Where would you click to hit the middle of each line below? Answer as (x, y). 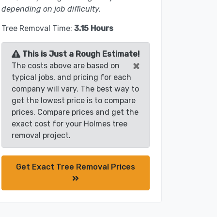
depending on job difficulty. (51, 9)
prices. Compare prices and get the (75, 112)
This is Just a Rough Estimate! (80, 54)
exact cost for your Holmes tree (70, 124)
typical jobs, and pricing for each (71, 77)
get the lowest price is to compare (74, 101)
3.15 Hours (94, 29)
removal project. (41, 136)
